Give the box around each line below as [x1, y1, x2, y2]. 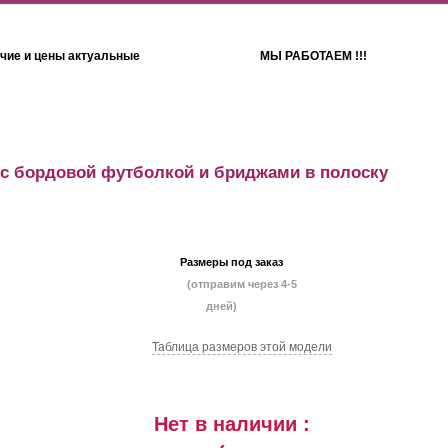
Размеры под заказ [180, 256, 283, 268]
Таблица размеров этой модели [151, 340, 332, 354]
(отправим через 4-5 [186, 278, 297, 290]
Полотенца [274, 124, 360, 143]
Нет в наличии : [153, 413, 310, 435]
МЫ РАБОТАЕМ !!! [260, 49, 368, 63]
